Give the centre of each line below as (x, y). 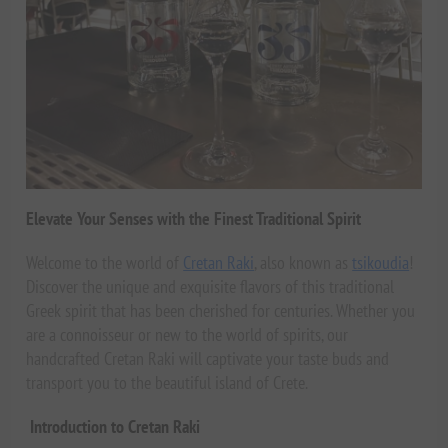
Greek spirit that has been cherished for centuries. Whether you (221, 310)
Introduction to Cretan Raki (113, 426)
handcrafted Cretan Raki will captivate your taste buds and (208, 358)
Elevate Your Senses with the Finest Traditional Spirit (194, 218)
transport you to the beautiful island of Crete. (167, 382)
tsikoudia (381, 262)
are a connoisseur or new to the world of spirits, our (187, 334)
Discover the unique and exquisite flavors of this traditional (210, 286)
